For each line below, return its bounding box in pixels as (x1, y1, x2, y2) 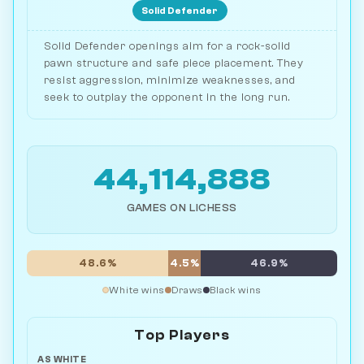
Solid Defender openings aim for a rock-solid (44, 40, 291, 53)
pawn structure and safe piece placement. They (44, 57, 304, 70)
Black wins (210, 284, 262, 297)
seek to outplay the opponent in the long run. (44, 91, 290, 104)
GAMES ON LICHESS (127, 201, 237, 214)
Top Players (134, 327, 230, 344)
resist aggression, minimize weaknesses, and (44, 74, 296, 87)
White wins (109, 284, 165, 297)
